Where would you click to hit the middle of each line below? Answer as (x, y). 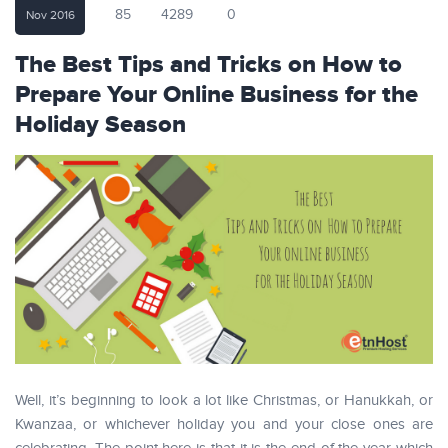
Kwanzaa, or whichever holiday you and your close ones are (224, 424)
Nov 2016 (50, 15)
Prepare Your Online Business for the (216, 95)
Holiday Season (100, 125)
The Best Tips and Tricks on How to (208, 65)
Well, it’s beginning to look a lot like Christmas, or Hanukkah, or (224, 400)
